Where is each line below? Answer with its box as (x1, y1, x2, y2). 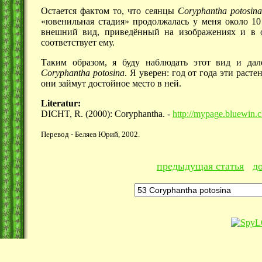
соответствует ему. (41, 37, 115, 48)
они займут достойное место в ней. (41, 78, 181, 89)
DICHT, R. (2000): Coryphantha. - (41, 109, 173, 119)
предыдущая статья (157, 160, 244, 172)
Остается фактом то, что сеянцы (41, 6, 178, 16)
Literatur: (41, 98, 81, 109)
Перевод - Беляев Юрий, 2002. (41, 130, 140, 139)
